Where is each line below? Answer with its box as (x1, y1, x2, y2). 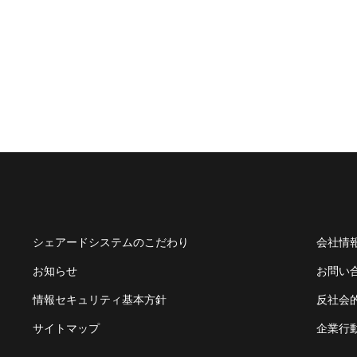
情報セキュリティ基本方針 (32, 293, 167, 306)
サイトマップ (32, 322, 100, 335)
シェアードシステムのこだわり (32, 236, 189, 249)
